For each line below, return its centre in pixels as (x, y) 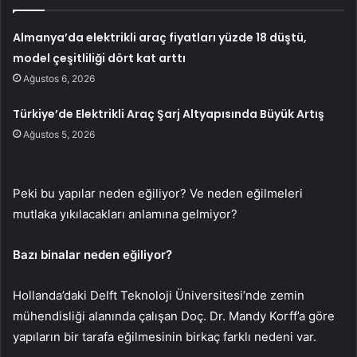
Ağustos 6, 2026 (59, 79)
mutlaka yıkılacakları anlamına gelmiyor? (125, 214)
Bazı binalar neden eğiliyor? (92, 255)
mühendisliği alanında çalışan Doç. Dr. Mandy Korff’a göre (174, 316)
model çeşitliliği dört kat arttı (100, 59)
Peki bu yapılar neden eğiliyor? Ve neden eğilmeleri (158, 194)
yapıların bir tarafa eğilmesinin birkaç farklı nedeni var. (165, 337)
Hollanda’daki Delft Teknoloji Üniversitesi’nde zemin (159, 296)
